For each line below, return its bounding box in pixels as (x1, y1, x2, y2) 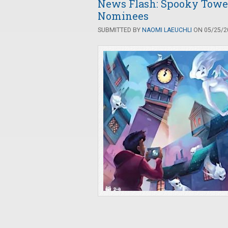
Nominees (98, 9, 149, 22)
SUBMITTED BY (98, 26, 142, 34)
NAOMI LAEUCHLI (142, 26, 192, 34)
